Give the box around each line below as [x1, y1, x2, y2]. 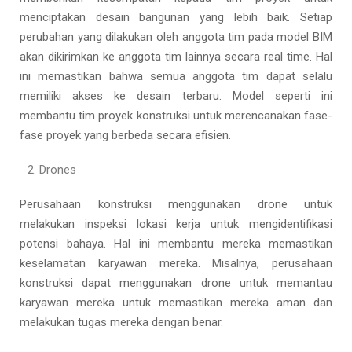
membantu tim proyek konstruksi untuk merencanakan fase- [20, 108, 332, 123]
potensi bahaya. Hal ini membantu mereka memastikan [20, 236, 332, 251]
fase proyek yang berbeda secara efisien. [20, 128, 231, 142]
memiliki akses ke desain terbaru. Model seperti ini [20, 89, 332, 103]
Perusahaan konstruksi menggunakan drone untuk [20, 197, 332, 211]
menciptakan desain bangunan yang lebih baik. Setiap [20, 10, 332, 24]
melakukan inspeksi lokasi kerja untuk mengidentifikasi [20, 217, 332, 231]
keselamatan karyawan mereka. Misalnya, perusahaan [20, 256, 332, 270]
